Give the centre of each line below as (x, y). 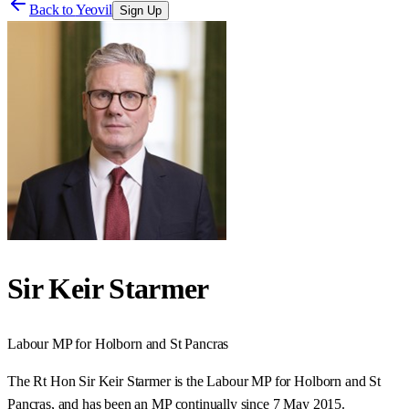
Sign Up (140, 10)
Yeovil (94, 10)
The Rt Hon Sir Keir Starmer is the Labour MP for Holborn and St (194, 381)
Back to (52, 10)
